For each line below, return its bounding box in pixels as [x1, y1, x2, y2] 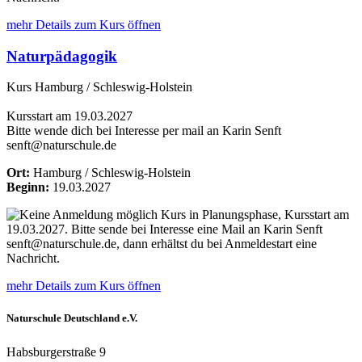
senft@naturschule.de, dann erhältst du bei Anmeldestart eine [6, 237, 317, 251]
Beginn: [6, 180, 49, 195]
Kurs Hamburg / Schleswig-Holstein [6, 80, 192, 95]
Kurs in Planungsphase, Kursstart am [158, 208, 349, 222]
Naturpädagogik [6, 47, 117, 65]
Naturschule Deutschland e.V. [6, 311, 137, 324]
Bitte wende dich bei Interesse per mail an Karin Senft [6, 124, 281, 138]
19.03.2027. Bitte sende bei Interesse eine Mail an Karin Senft [6, 222, 322, 237]
